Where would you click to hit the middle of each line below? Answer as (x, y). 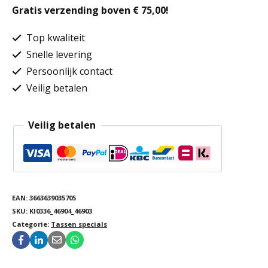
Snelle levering (58, 54)
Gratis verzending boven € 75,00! (90, 10)
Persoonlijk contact (68, 71)
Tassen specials (79, 224)
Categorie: (31, 224)
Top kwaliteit (54, 38)
